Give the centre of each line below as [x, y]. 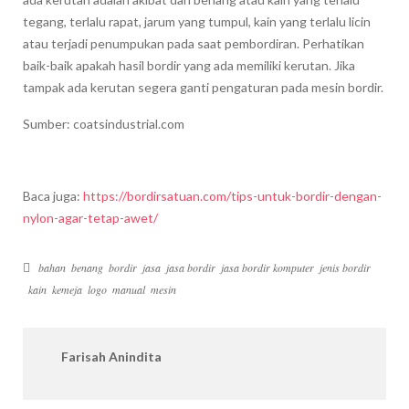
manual [129, 289]
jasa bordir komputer [267, 267]
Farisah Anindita [111, 356]
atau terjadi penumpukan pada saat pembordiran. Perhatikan [194, 44]
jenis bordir [345, 267]
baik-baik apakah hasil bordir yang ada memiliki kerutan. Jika [189, 66]
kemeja [67, 289]
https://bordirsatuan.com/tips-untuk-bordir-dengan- [232, 195]
